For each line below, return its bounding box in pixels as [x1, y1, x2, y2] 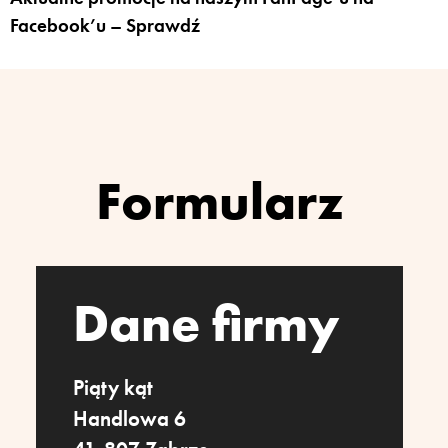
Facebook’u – [10, 14, 126, 39]
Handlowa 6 [72, 406, 186, 433]
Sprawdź [126, 14, 200, 39]
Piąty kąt [72, 375, 153, 402]
